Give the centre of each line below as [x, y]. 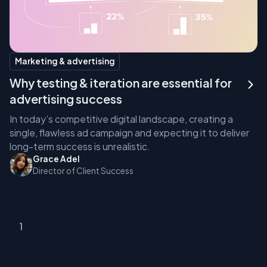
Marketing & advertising [65, 61]
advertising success [66, 99]
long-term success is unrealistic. [80, 146]
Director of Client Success [83, 170]
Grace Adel [57, 159]
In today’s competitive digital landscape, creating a [121, 119]
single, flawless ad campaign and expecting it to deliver [129, 132]
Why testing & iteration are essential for [120, 83]
